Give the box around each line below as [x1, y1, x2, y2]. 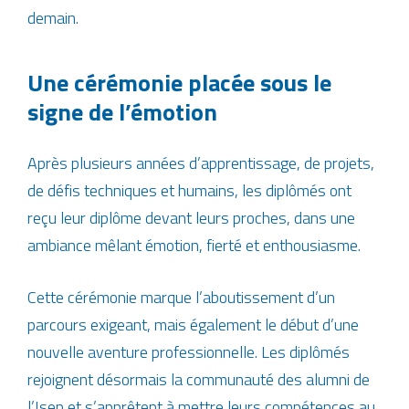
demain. [27, 5, 79, 30]
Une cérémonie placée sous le [27, 65, 331, 100]
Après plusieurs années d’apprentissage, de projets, [27, 151, 374, 175]
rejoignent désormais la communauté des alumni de [27, 367, 370, 392]
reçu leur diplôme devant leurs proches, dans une [27, 205, 355, 230]
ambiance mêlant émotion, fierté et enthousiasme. [27, 233, 361, 257]
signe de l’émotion [27, 94, 217, 130]
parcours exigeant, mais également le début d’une [27, 312, 359, 337]
